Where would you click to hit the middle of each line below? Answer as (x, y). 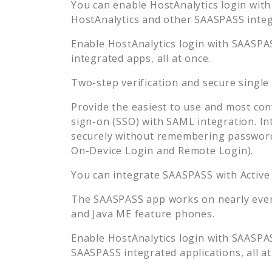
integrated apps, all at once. (141, 58)
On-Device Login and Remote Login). (162, 150)
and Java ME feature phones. (143, 213)
